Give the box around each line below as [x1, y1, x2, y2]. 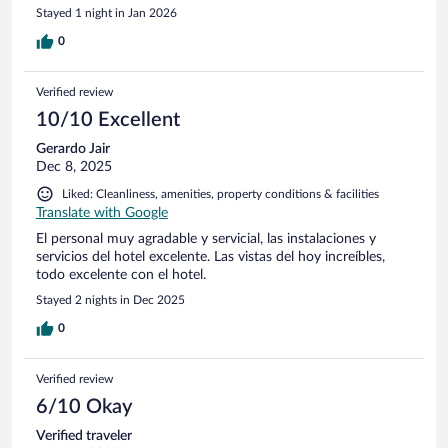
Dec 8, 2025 [36, 159, 112, 174]
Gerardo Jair [36, 141, 110, 156]
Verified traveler [36, 428, 132, 443]
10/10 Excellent [36, 109, 180, 130]
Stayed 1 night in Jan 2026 [36, 6, 177, 19]
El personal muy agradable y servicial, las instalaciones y [36, 231, 376, 246]
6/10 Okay [36, 396, 132, 417]
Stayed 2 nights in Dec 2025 [36, 293, 185, 306]
